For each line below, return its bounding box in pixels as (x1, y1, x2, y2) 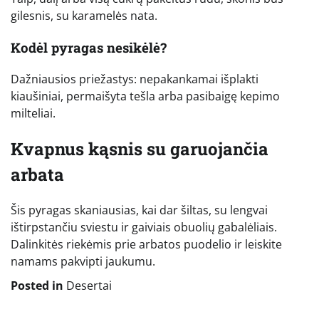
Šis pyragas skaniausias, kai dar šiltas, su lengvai (11, 202, 268, 219)
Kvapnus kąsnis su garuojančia (11, 137, 268, 161)
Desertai (66, 278, 112, 294)
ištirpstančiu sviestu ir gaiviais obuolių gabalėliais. (11, 219, 277, 236)
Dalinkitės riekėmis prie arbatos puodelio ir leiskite (11, 236, 282, 253)
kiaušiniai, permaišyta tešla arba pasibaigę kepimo (11, 88, 280, 105)
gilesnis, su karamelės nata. (11, 7, 157, 23)
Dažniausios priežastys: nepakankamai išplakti (11, 71, 258, 88)
